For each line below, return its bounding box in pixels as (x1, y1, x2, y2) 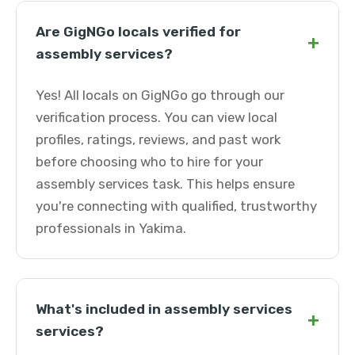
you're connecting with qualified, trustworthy (36, 198, 317, 214)
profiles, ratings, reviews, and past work (36, 132, 281, 147)
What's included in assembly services (36, 301, 292, 317)
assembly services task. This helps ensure (36, 176, 295, 192)
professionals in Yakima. (36, 220, 186, 236)
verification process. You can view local (36, 109, 277, 125)
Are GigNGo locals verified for (36, 24, 241, 40)
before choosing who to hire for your (36, 154, 263, 170)
